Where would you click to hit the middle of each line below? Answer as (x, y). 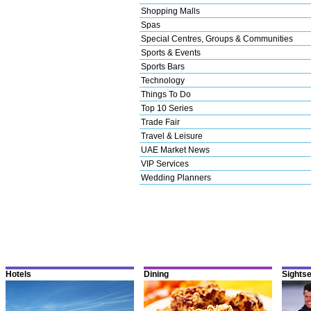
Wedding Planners (176, 177)
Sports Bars (163, 66)
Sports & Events (171, 52)
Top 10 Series (167, 108)
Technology (163, 80)
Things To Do (166, 94)
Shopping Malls (170, 11)
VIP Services (165, 163)
